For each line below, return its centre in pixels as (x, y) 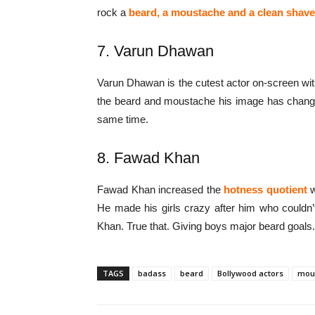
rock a (113, 13)
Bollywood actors (250, 274)
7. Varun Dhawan (155, 51)
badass (152, 274)
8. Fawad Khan (148, 158)
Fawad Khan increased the (159, 190)
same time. (123, 120)
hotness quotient (264, 190)
